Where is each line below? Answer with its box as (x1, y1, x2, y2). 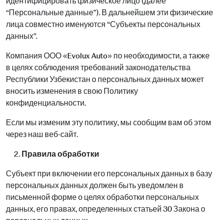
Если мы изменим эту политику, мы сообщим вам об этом (6, 118, 211, 127)
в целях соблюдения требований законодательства (6, 63, 191, 72)
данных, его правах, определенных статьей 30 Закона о (6, 204, 205, 214)
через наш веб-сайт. (6, 130, 81, 139)
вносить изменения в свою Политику (6, 86, 138, 96)
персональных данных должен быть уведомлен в (6, 181, 184, 190)
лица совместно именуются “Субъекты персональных (6, 20, 200, 29)
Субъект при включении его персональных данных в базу (6, 169, 212, 178)
